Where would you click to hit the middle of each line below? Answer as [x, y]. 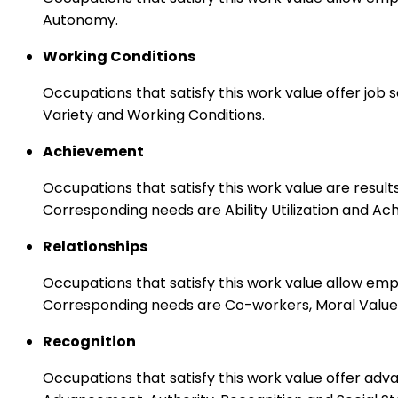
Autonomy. [80, 20]
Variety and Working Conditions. [154, 115]
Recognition [89, 342]
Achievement [93, 152]
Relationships [95, 247]
